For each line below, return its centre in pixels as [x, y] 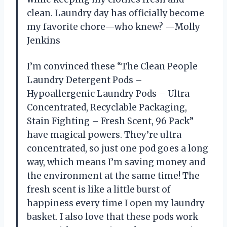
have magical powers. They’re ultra [104, 135]
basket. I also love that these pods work [112, 217]
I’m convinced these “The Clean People [112, 67]
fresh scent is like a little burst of [99, 190]
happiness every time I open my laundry [116, 203]
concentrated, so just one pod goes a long [118, 149]
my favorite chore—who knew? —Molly [113, 27]
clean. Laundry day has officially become [116, 13]
